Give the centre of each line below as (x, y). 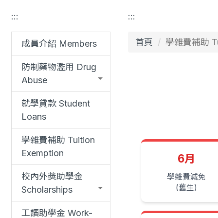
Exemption (43, 153)
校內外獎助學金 (52, 177)
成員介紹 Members (59, 44)
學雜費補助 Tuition (58, 140)
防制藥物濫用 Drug (59, 67)
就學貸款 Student (56, 104)
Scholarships (47, 190)
